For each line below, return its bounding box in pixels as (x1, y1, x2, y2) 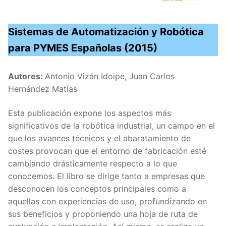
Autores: (8, 71, 45, 81)
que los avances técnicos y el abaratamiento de (8, 133, 191, 143)
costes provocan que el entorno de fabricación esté (8, 145, 206, 156)
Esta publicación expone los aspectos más (8, 107, 171, 118)
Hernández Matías (8, 83, 77, 94)
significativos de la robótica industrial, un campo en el (8, 120, 215, 131)
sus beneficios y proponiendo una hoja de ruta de (8, 208, 198, 219)
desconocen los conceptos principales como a (8, 183, 186, 194)
